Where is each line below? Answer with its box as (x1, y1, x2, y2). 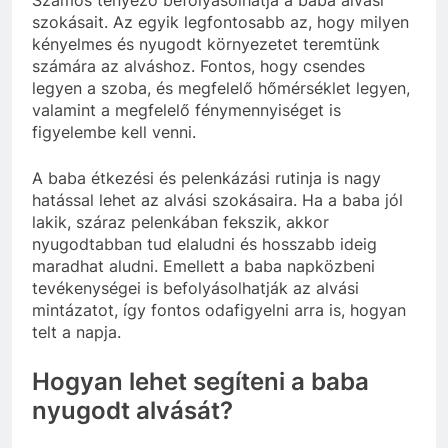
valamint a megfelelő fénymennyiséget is (32, 99, 341, 120)
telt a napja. (32, 321, 121, 342)
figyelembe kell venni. (32, 121, 196, 142)
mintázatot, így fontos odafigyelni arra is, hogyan (32, 299, 406, 320)
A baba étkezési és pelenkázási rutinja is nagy (32, 167, 381, 188)
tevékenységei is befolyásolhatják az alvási (32, 277, 359, 298)
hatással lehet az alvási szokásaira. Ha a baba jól (32, 189, 403, 210)
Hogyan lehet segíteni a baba (32, 366, 369, 396)
